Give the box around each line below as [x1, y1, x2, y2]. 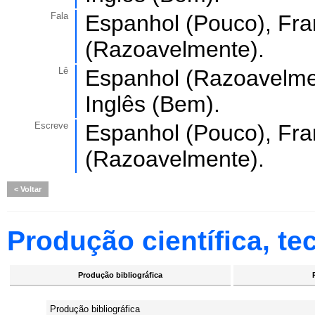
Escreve [34, 120, 68, 131]
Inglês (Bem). [85, 91, 220, 117]
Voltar [18, 185, 41, 193]
